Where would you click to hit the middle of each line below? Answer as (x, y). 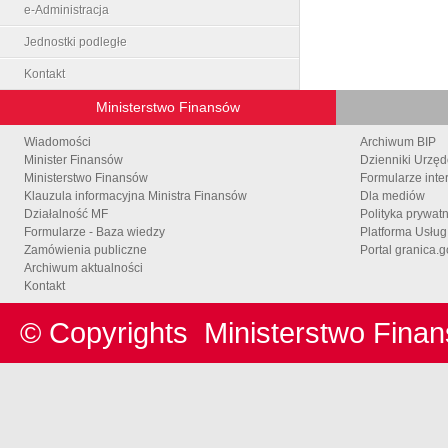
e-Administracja (66, 9)
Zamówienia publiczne (85, 249)
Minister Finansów (73, 159)
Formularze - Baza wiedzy (94, 231)
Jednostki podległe (75, 41)
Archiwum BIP (398, 141)
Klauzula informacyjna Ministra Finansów (135, 195)
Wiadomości (57, 141)
